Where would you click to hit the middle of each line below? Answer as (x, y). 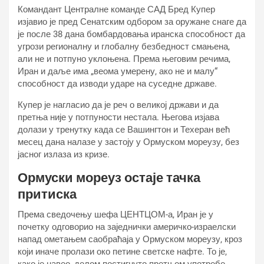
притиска (47, 194)
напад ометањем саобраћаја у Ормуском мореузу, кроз (130, 239)
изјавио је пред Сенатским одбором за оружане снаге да (132, 22)
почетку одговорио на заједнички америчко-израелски (127, 227)
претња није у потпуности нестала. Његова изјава (118, 117)
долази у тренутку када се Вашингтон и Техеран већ (124, 130)
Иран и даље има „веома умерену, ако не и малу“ (118, 71)
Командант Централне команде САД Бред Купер (116, 9)
